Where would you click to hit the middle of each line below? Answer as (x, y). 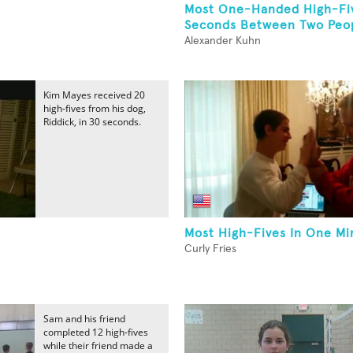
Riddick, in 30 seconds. (92, 122)
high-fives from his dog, (95, 108)
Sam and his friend (84, 319)
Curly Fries (210, 249)
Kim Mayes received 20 (94, 95)
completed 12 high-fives (96, 332)
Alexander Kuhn (223, 41)
